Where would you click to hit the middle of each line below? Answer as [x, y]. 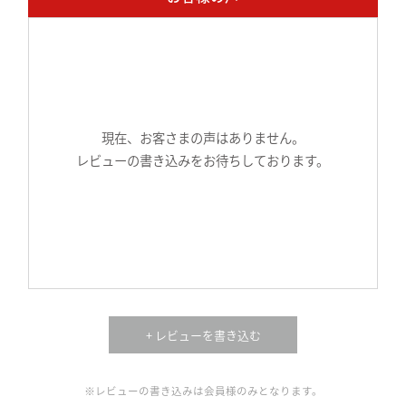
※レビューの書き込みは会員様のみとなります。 [203, 391]
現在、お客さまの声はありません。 [203, 138]
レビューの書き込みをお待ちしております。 [203, 161]
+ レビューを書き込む [203, 335]
